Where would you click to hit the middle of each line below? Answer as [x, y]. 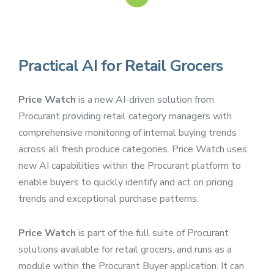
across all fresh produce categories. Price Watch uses [133, 149]
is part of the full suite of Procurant [152, 233]
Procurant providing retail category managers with [125, 116]
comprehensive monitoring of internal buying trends [128, 132]
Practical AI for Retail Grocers [121, 66]
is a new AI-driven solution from [145, 99]
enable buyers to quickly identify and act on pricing [126, 182]
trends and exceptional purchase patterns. [109, 198]
